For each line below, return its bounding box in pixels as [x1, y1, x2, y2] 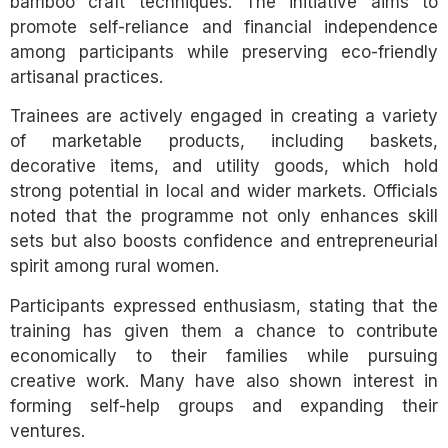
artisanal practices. [10, 66, 163, 87]
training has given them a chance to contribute [10, 320, 438, 341]
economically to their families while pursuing [10, 345, 438, 366]
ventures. [10, 420, 85, 441]
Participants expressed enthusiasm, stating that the [10, 295, 438, 316]
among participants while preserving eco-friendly [10, 41, 438, 62]
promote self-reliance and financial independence [10, 16, 438, 37]
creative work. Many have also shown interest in [10, 370, 438, 391]
